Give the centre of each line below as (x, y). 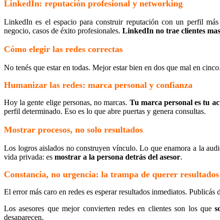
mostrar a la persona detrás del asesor (117, 157)
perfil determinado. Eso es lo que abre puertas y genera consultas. (105, 111)
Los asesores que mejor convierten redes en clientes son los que (110, 208)
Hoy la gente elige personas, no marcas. (67, 102)
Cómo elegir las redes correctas (63, 49)
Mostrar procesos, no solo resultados (73, 129)
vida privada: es (29, 157)
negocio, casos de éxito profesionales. (63, 30)
